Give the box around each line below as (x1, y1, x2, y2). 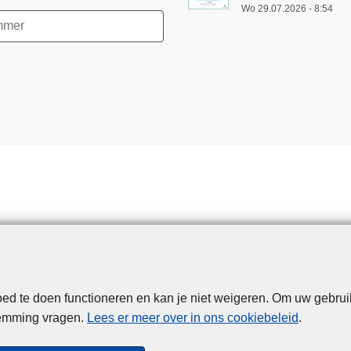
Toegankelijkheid (219, 292, 314, 306)
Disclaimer (37, 292, 96, 306)
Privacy (108, 292, 150, 306)
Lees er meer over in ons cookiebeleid (87, 311, 299, 324)
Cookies (161, 292, 208, 306)
